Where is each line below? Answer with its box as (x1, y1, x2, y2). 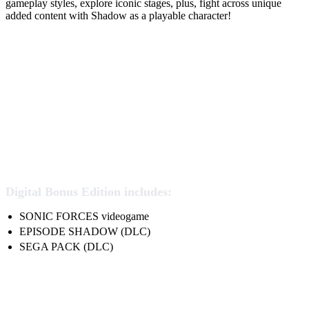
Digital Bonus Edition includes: (6, 185, 172, 199)
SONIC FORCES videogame (19, 210, 149, 223)
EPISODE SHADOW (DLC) (19, 226, 150, 238)
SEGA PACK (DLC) (19, 241, 113, 253)
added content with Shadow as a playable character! (6, 10, 231, 22)
